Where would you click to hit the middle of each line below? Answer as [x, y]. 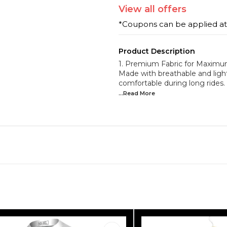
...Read [129, 93]
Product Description [157, 51]
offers [171, 9]
